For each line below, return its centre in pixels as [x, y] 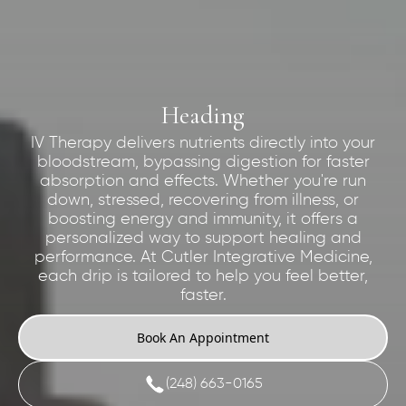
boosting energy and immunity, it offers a [203, 219]
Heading [203, 115]
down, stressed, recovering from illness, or [203, 200]
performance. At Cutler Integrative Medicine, [203, 257]
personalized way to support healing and [203, 238]
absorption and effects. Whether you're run [203, 181]
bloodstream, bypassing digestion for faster [203, 162]
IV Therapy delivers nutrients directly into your [203, 143]
